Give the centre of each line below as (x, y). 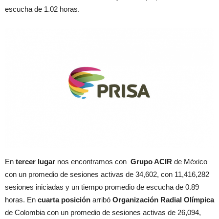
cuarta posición (64, 199)
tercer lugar (35, 161)
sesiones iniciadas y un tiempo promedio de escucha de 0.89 (102, 187)
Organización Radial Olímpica (163, 199)
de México (191, 161)
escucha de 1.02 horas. (42, 9)
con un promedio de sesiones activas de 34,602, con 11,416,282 (107, 174)
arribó (101, 199)
